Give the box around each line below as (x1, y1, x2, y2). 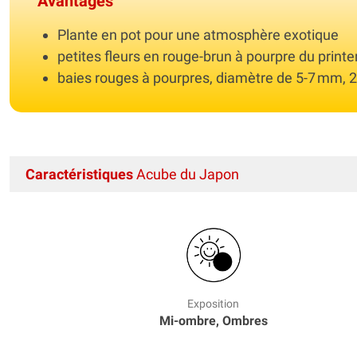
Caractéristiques (25, 165, 133, 182)
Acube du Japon (133, 165, 239, 182)
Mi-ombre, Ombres (159, 312, 268, 328)
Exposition (187, 296, 240, 310)
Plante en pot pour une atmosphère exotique (57, 25, 339, 43)
